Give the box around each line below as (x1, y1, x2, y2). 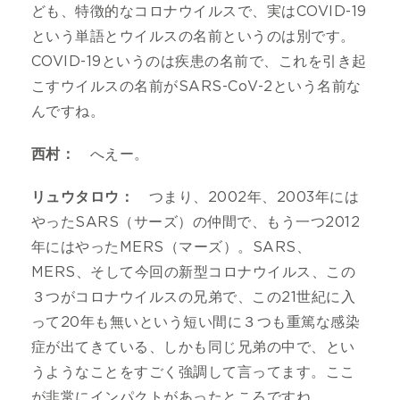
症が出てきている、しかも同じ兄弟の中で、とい (31, 339, 355, 354)
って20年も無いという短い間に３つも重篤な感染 (31, 314, 361, 329)
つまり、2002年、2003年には (134, 189, 360, 204)
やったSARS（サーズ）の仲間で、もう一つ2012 (31, 214, 360, 229)
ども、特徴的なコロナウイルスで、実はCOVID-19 (31, 4, 367, 19)
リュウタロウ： (31, 189, 135, 204)
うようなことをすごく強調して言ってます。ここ (31, 364, 355, 379)
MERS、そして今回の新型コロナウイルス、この (31, 264, 356, 279)
